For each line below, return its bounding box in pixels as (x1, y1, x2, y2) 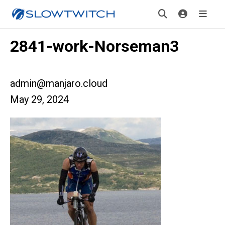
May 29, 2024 (10, 93, 69, 105)
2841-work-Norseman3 (10, 37, 179, 56)
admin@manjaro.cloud (10, 77, 107, 89)
